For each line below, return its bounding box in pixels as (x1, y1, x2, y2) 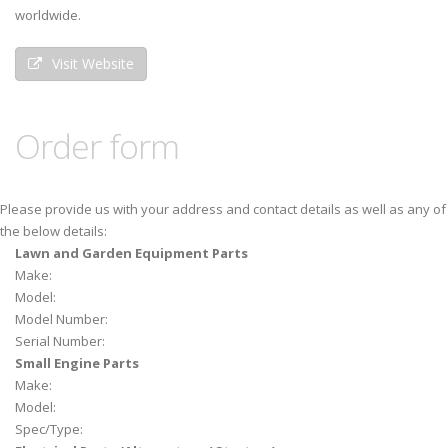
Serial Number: (15, 332, 105, 350)
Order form (15, 123, 179, 169)
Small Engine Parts (15, 354, 139, 372)
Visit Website (52, 54, 134, 73)
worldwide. (15, 6, 81, 24)
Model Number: (15, 310, 108, 328)
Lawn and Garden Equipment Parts (15, 244, 248, 262)
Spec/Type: (15, 420, 83, 438)
